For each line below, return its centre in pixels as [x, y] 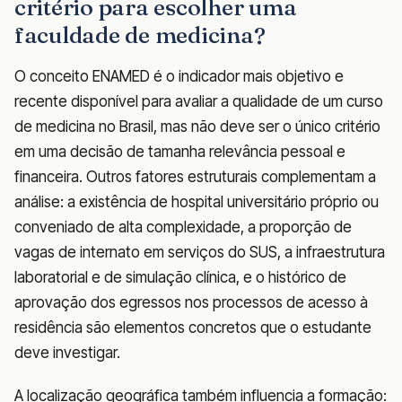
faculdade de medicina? [140, 35]
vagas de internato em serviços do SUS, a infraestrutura [200, 253]
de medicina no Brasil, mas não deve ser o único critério [197, 127]
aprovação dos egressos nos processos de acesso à [191, 303]
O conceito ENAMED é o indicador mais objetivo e [179, 77]
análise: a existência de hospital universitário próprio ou [197, 202]
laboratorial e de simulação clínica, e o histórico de [180, 278]
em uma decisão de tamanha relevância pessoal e [180, 152]
